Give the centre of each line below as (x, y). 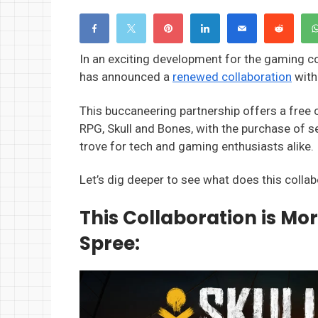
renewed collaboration (232, 76)
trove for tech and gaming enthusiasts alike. (197, 146)
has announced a (126, 76)
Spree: (110, 243)
